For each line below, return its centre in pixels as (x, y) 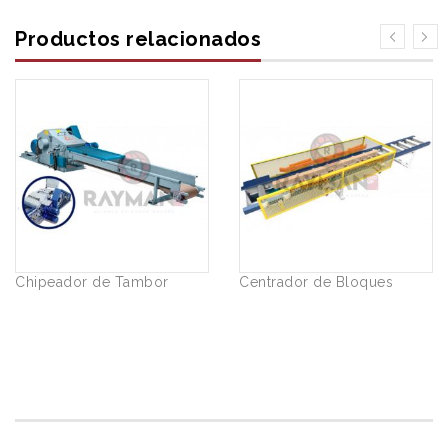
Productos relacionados (138, 38)
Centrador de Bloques (316, 281)
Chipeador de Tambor (92, 281)
